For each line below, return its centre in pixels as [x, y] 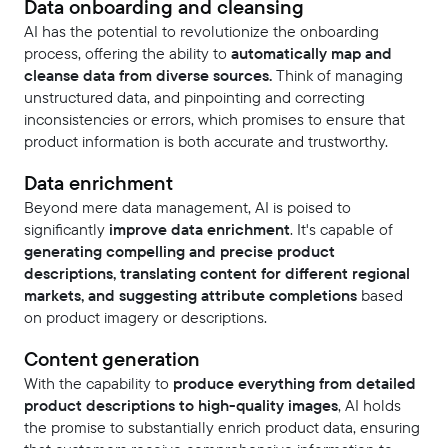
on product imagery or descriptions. [145, 318]
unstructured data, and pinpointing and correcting [194, 98]
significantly [66, 230]
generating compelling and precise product [179, 252]
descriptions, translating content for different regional [217, 274]
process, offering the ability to [127, 54]
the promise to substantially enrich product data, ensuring [222, 428]
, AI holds [369, 406]
